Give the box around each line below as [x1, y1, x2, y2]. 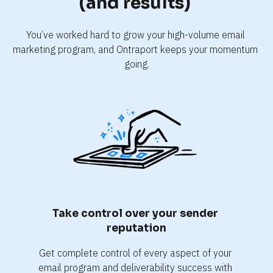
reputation [107, 221, 166, 235]
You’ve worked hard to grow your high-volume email [26, 28, 245, 41]
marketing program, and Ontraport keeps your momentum [13, 43, 258, 55]
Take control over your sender [52, 207, 218, 220]
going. [124, 57, 149, 70]
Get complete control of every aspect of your [39, 246, 232, 259]
